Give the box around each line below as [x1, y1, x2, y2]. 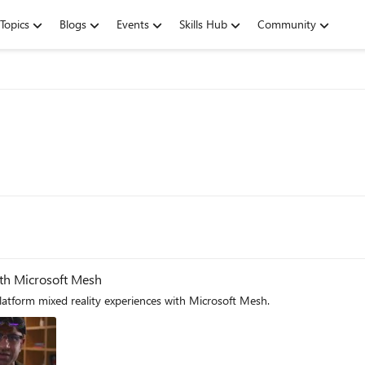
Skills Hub [179, 16, 227, 32]
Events [117, 16, 149, 32]
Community [257, 16, 316, 32]
